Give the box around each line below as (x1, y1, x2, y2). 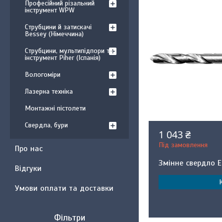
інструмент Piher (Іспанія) (25, 54, 101, 62)
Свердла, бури (25, 121, 68, 129)
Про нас (15, 144, 43, 154)
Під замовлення (159, 141, 208, 149)
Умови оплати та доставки (15, 183, 113, 193)
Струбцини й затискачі (25, 23, 92, 31)
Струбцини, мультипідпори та (25, 47, 113, 55)
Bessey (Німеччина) (25, 30, 84, 38)
